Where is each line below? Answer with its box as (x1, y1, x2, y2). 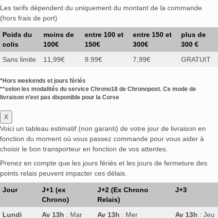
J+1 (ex (42, 185, 66, 194)
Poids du (2, 31, 32, 39)
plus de (181, 31, 206, 39)
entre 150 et (133, 31, 172, 39)
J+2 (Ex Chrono (97, 185, 148, 194)
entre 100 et (85, 31, 124, 39)
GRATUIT (181, 55, 211, 64)
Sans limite (2, 55, 36, 64)
